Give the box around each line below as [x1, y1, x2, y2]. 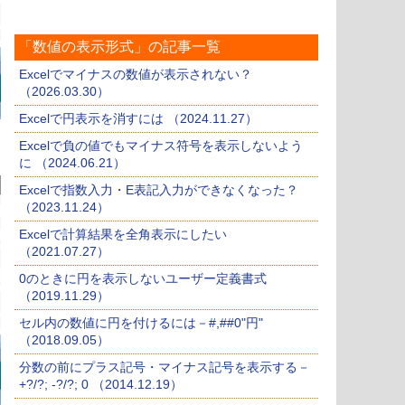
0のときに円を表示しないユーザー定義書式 [19, 271, 267, 287]
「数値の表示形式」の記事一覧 [18, 39, 221, 55]
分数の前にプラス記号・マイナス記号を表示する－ [19, 360, 310, 375]
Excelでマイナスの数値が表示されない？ [19, 67, 252, 82]
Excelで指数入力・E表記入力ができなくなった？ [19, 183, 298, 198]
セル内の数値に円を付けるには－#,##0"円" [19, 316, 263, 331]
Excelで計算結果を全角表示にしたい [19, 227, 227, 242]
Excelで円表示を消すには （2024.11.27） [19, 111, 258, 127]
